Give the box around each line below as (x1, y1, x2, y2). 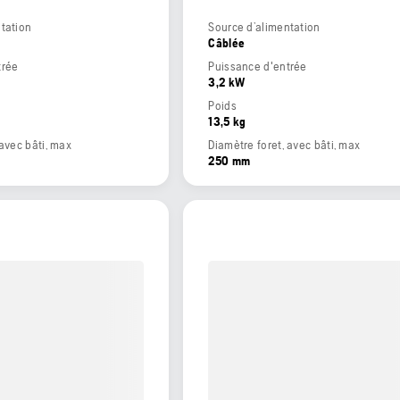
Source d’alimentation (208, 20, 321, 35)
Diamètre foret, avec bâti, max (208, 137, 361, 153)
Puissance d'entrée (208, 59, 307, 74)
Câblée (208, 36, 246, 51)
